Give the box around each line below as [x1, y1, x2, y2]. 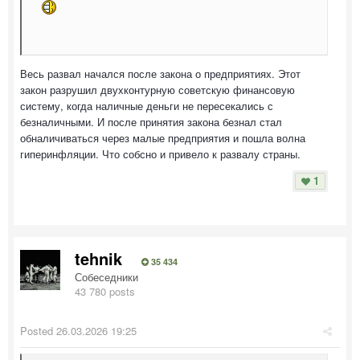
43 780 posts [75, 283, 135, 299]
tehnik [75, 246, 122, 270]
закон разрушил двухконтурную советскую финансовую [20, 81, 295, 97]
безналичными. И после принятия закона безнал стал [20, 113, 282, 129]
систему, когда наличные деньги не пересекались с [20, 97, 273, 113]
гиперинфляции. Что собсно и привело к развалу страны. [20, 145, 301, 162]
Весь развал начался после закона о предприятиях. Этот [20, 65, 301, 81]
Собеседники [75, 268, 138, 284]
